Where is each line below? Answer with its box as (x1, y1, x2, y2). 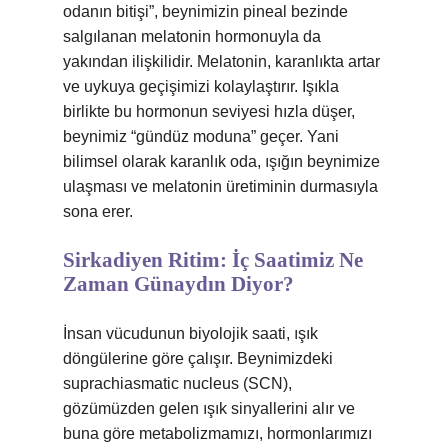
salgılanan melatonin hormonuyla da (63, 28, 321, 45)
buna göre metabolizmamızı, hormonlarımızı (63, 425, 372, 442)
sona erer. (63, 203, 133, 220)
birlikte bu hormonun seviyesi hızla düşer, (63, 103, 355, 120)
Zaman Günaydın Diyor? (63, 272, 294, 296)
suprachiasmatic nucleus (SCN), (63, 375, 292, 392)
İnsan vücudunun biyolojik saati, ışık (63, 325, 318, 342)
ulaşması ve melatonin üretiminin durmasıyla (63, 178, 378, 195)
